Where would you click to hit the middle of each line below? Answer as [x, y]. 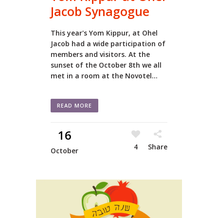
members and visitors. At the [100, 54]
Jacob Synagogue [100, 11]
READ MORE [74, 105]
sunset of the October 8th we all [106, 65]
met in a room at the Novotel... [104, 75]
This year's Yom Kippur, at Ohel [104, 33]
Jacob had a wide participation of [108, 43]
